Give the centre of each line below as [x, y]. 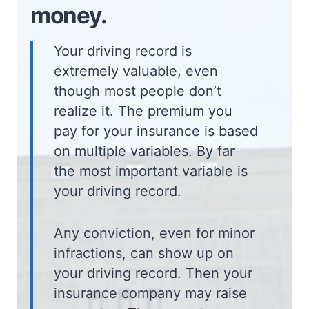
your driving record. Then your [153, 273]
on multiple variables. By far [144, 151]
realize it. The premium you [143, 111]
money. [69, 16]
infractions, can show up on [144, 253]
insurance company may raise [150, 293]
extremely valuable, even [136, 71]
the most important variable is [151, 171]
